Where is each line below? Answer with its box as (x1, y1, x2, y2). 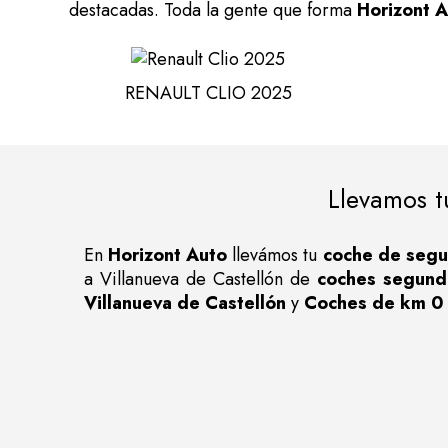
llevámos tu (227, 241, 323, 268)
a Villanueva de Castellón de (83, 265, 318, 292)
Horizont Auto (107, 241, 228, 268)
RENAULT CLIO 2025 (124, 79, 292, 106)
